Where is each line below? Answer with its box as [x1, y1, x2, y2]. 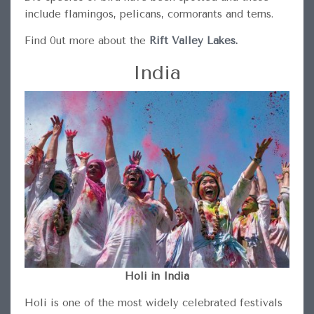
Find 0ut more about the [24, 34, 149, 48]
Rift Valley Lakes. [149, 34, 238, 48]
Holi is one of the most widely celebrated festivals [24, 296, 282, 310]
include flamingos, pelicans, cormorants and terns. [24, 8, 273, 21]
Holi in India [125, 270, 189, 283]
